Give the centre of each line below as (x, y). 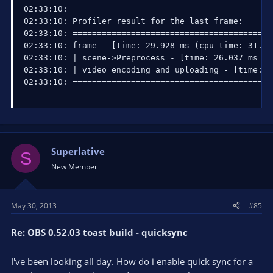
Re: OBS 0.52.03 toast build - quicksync (99, 232)
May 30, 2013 (34, 205)
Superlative (78, 151)
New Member (74, 167)
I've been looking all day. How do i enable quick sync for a (132, 261)
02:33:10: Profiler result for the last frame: (133, 21)
